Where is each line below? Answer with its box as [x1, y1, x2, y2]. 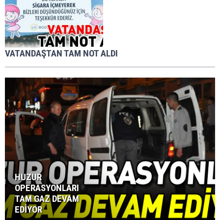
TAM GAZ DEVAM [15, 192, 79, 204]
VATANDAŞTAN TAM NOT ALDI [5, 47, 118, 59]
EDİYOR [15, 203, 42, 215]
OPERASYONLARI [15, 182, 79, 193]
